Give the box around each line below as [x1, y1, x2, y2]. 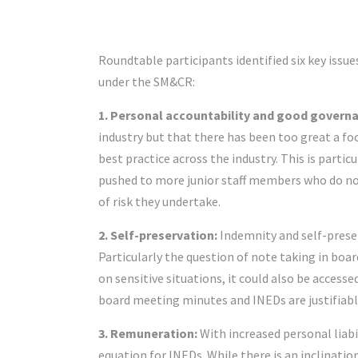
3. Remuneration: [98, 325, 197, 342]
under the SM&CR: [98, 74, 195, 90]
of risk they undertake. [98, 193, 221, 210]
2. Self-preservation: [98, 227, 220, 244]
